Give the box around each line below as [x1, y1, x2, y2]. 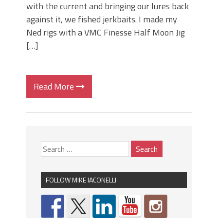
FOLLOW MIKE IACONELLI [46, 175, 116, 185]
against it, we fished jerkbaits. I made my [26, 13, 177, 26]
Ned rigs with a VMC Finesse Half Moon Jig [26, 26, 185, 39]
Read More [34, 80, 76, 93]
